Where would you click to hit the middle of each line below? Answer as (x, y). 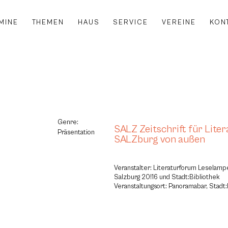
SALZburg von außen (160, 139)
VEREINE (179, 22)
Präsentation (76, 133)
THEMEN (48, 22)
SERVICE (131, 22)
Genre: (68, 122)
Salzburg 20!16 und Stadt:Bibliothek (167, 177)
